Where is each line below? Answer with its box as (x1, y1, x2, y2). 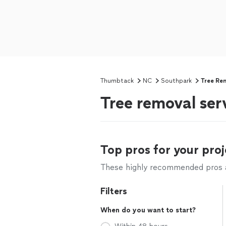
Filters (100, 186, 127, 197)
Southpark (161, 77, 192, 84)
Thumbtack (100, 77, 134, 84)
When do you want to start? (100, 206, 196, 214)
